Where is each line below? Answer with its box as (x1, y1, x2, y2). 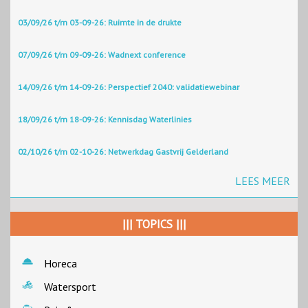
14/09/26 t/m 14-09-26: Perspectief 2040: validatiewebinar (18, 82, 239, 93)
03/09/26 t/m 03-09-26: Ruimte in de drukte (18, 17, 181, 28)
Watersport (44, 280, 96, 294)
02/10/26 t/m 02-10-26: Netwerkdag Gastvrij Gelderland (18, 146, 228, 157)
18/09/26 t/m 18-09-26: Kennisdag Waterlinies (18, 114, 192, 125)
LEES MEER (235, 174, 290, 188)
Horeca (44, 256, 77, 271)
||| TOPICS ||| (122, 217, 186, 232)
